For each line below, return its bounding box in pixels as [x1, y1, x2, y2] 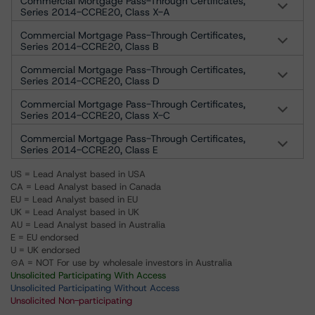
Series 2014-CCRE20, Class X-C [20, 109, 170, 122]
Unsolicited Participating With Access [11, 269, 166, 281]
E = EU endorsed [11, 231, 79, 243]
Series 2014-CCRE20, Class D [20, 75, 160, 87]
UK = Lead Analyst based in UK [11, 206, 139, 218]
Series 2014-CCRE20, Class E [20, 143, 158, 156]
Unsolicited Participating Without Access [11, 282, 179, 294]
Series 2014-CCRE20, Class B [20, 40, 158, 53]
